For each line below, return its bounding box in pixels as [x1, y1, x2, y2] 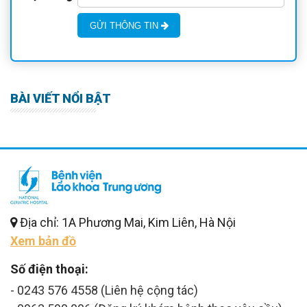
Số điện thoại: [10, 261, 88, 276]
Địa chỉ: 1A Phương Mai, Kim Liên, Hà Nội [20, 214, 236, 230]
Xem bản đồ [10, 233, 76, 248]
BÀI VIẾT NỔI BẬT [10, 91, 111, 106]
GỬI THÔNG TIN [89, 20, 161, 31]
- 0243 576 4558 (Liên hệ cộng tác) [10, 282, 198, 297]
